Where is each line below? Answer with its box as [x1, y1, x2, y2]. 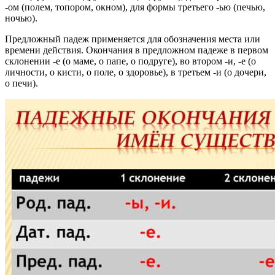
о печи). [5, 78, 38, 89]
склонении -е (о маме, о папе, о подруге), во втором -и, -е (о [5, 56, 256, 67]
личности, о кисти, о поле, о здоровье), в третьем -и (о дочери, [5, 67, 266, 78]
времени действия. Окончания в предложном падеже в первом [5, 45, 268, 56]
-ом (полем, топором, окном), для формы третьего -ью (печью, [5, 2, 265, 13]
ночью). [5, 13, 37, 24]
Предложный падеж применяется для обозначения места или [5, 34, 260, 45]
